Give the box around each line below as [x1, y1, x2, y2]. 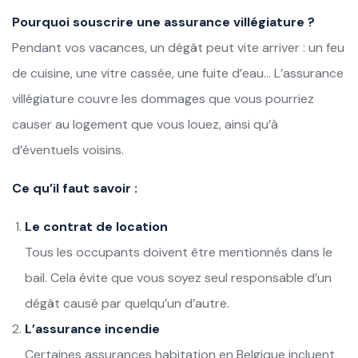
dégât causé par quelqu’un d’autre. [25, 294, 229, 312]
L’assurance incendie [25, 320, 160, 337]
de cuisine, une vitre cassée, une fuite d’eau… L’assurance [12, 64, 344, 82]
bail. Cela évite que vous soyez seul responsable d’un [25, 268, 332, 286]
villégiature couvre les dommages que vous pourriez [12, 89, 314, 107]
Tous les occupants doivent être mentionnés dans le [25, 243, 332, 261]
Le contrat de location [25, 217, 168, 235]
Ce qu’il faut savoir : [12, 179, 137, 197]
